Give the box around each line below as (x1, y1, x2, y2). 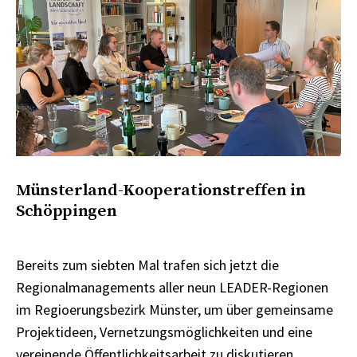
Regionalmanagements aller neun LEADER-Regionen (16, 277, 328, 296)
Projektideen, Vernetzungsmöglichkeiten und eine (16, 322, 312, 341)
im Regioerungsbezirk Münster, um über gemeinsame (16, 300, 333, 319)
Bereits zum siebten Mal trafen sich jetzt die (16, 255, 279, 274)
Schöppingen (16, 201, 117, 222)
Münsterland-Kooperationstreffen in (16, 180, 306, 201)
